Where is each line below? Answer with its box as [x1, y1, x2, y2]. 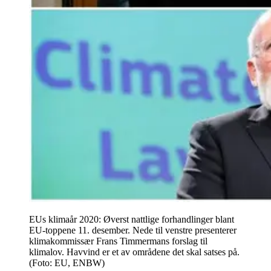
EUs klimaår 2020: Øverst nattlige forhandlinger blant [29, 214, 234, 224]
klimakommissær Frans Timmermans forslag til [29, 235, 207, 246]
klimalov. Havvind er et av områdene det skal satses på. [29, 246, 240, 257]
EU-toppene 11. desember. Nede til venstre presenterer [29, 224, 237, 235]
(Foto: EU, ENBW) [29, 257, 105, 268]
